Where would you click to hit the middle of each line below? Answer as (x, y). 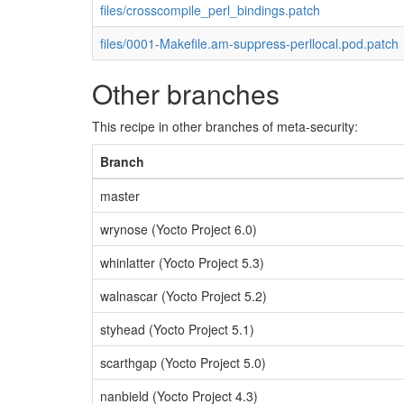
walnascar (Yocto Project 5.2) (184, 296)
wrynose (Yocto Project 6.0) (179, 229)
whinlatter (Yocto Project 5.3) (182, 262)
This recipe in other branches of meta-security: (225, 126)
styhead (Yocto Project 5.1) (177, 329)
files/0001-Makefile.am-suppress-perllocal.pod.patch (249, 43)
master (120, 196)
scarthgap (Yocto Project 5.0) (183, 363)
